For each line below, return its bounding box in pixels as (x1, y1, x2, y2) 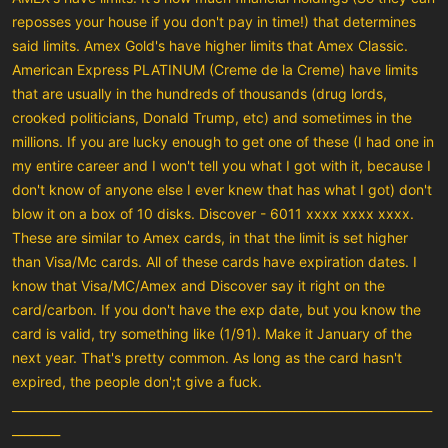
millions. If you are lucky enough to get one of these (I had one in (12, 132, 434, 150)
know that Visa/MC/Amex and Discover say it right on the (12, 276, 385, 294)
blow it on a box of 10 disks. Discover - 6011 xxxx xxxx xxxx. (12, 204, 414, 222)
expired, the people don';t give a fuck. (12, 372, 262, 390)
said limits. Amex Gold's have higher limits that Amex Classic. (12, 36, 408, 54)
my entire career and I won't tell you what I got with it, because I (12, 156, 431, 174)
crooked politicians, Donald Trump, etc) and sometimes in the (12, 108, 412, 126)
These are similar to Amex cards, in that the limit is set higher (12, 228, 408, 246)
